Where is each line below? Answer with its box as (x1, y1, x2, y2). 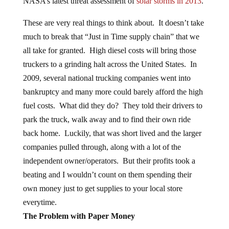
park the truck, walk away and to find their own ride (22, 115, 191, 124)
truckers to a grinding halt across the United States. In (22, 60, 197, 68)
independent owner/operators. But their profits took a (22, 156, 195, 165)
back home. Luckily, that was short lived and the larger (22, 129, 201, 138)
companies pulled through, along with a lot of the (22, 143, 181, 151)
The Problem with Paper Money (22, 212, 135, 220)
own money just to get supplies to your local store (22, 184, 182, 193)
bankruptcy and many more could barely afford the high (22, 87, 203, 96)
